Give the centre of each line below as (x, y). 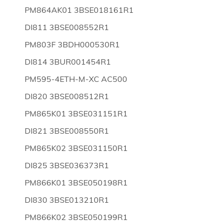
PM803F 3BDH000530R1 (72, 44)
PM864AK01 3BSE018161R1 (79, 10)
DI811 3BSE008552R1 (67, 27)
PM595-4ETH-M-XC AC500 (76, 79)
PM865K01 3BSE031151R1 (76, 113)
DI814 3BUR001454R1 (68, 62)
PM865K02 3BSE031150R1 (76, 148)
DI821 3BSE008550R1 (67, 131)
